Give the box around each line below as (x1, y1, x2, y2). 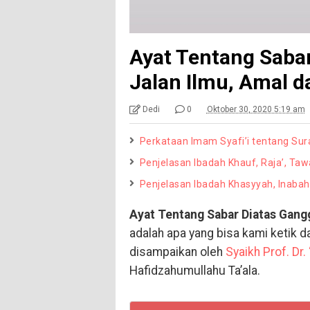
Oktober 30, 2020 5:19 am (206, 104, 305, 115)
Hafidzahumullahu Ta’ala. (129, 264, 260, 278)
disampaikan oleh (129, 245, 226, 259)
